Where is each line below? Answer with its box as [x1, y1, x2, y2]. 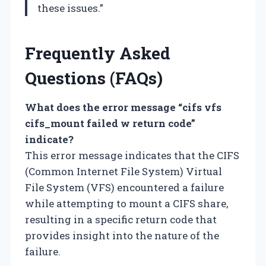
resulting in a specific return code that [25, 212, 217, 226]
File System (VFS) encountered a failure [25, 180, 224, 194]
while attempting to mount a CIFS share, [25, 196, 228, 210]
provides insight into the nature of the [25, 228, 219, 242]
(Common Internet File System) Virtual [25, 164, 222, 178]
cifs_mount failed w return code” [25, 116, 195, 130]
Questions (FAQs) [25, 66, 163, 89]
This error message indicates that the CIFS [25, 148, 239, 162]
